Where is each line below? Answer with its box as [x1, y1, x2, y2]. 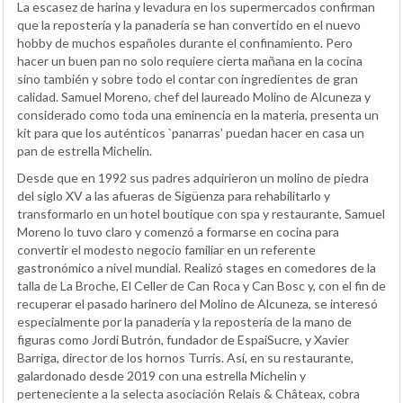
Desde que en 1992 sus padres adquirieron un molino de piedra [17, 169, 369, 185]
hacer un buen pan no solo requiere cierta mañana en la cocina [17, 52, 363, 68]
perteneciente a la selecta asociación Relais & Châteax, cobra [17, 385, 360, 401]
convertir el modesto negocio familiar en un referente [17, 241, 316, 257]
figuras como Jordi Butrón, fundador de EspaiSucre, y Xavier [17, 331, 349, 347]
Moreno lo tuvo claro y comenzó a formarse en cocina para [17, 223, 339, 239]
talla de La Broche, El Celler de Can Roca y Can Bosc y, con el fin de [17, 277, 386, 293]
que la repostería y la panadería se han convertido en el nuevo [17, 16, 361, 32]
